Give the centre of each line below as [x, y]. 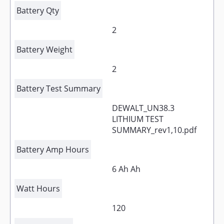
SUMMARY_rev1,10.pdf [154, 130]
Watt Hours [38, 188]
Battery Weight [44, 49]
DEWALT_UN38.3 [143, 108]
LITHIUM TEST [138, 119]
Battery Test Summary [58, 88]
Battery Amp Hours [53, 149]
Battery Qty [38, 10]
